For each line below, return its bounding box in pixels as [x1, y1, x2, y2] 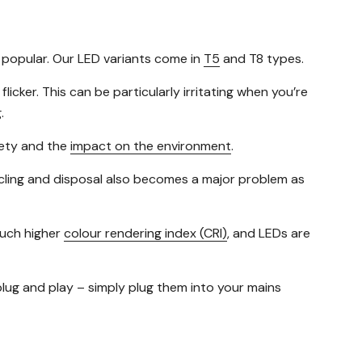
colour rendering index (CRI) [64, 225, 227, 242]
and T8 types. [220, 50, 304, 68]
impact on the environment [70, 137, 231, 155]
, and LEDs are [227, 225, 310, 242]
